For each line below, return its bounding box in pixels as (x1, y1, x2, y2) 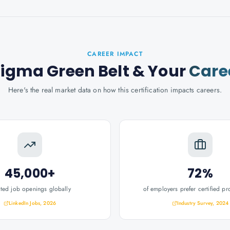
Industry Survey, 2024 (177, 199, 229, 207)
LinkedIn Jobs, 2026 (8, 199, 56, 207)
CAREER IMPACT (87, 49, 143, 59)
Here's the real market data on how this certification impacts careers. (8, 85, 222, 95)
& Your (129, 61, 189, 82)
